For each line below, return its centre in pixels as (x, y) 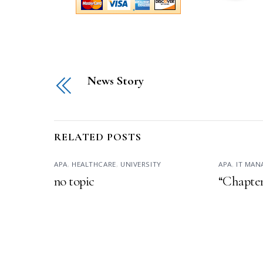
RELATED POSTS (98, 137)
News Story (115, 80)
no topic (74, 181)
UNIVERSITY (141, 164)
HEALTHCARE (94, 164)
